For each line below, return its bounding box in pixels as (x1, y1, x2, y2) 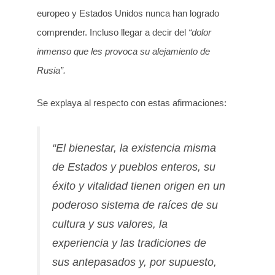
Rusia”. (37, 64, 66, 76)
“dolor (188, 26, 211, 37)
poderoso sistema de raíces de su (52, 198, 218, 211)
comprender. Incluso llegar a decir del (37, 26, 188, 37)
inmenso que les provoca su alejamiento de (37, 45, 210, 56)
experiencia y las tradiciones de (52, 236, 206, 249)
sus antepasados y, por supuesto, (52, 255, 217, 268)
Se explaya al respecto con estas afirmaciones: (37, 98, 227, 109)
